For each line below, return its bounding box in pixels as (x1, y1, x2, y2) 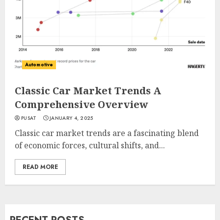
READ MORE (23, 163, 58, 171)
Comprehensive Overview (15, 98, 148, 111)
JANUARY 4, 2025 (50, 114, 93, 122)
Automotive (25, 61, 53, 68)
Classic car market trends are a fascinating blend (15, 128, 199, 138)
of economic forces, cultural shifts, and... (15, 140, 165, 151)
